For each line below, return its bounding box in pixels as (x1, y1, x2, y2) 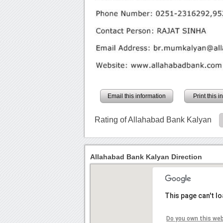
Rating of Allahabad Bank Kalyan (95, 115, 212, 124)
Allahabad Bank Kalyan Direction (90, 152, 203, 161)
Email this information (108, 92, 166, 100)
